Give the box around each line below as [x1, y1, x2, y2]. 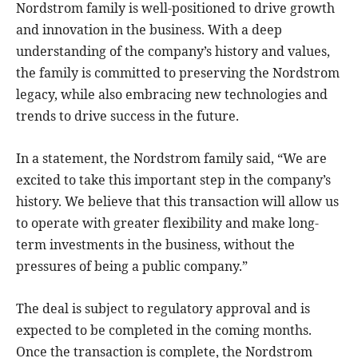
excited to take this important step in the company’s [16, 170, 331, 189]
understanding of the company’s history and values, [16, 42, 330, 60]
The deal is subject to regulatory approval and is [16, 299, 310, 317]
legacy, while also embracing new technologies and [16, 85, 328, 103]
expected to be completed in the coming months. [16, 320, 312, 339]
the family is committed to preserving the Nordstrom [16, 63, 340, 82]
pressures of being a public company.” [16, 257, 248, 275]
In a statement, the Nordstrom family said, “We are [16, 149, 327, 167]
